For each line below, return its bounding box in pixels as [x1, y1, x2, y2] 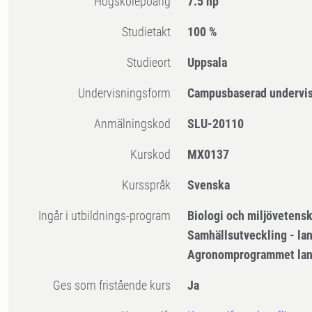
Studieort [133, 55, 171, 70]
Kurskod [137, 147, 171, 162]
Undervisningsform [85, 86, 171, 101]
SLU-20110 [187, 116, 244, 132]
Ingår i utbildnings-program [41, 208, 171, 224]
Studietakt [128, 24, 171, 40]
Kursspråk [129, 178, 171, 193]
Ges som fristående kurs [61, 278, 171, 293]
